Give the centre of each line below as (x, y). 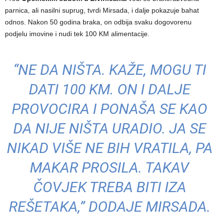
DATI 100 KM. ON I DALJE (109, 89)
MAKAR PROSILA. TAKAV (109, 168)
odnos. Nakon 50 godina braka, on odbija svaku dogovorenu (98, 22)
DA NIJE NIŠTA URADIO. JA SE (109, 129)
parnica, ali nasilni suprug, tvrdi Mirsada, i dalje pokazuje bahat (102, 11)
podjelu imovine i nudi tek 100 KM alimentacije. (77, 34)
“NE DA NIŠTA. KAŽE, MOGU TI (109, 70)
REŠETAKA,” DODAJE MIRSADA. (109, 207)
